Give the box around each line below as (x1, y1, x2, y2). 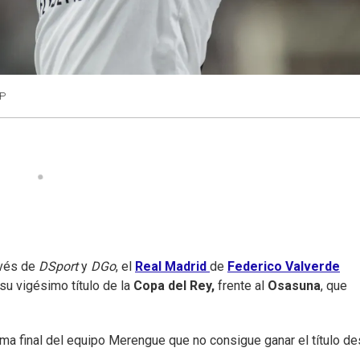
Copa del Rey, (130, 278, 215, 294)
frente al (215, 278, 268, 294)
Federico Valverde (227, 259, 340, 275)
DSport (35, 259, 78, 275)
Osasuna (268, 278, 321, 294)
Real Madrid (135, 259, 207, 275)
